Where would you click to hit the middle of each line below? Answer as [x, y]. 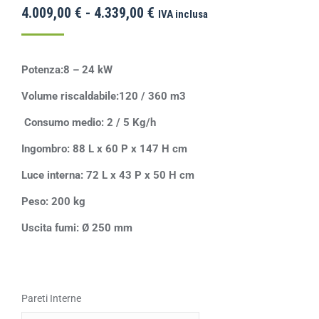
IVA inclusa [183, 14]
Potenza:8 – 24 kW [67, 70]
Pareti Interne [51, 298]
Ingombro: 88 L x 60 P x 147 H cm [104, 149]
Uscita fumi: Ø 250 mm [77, 228]
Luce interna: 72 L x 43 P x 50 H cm [108, 175]
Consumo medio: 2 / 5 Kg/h [89, 122]
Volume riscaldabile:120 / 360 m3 [104, 96]
